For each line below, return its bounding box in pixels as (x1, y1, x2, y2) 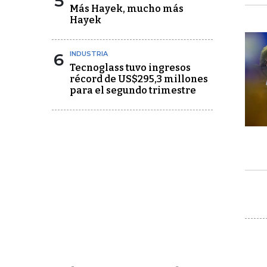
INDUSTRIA (70, 49, 108, 58)
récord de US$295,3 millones (70, 73, 208, 85)
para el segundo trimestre (70, 85, 196, 96)
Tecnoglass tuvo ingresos (70, 62, 191, 73)
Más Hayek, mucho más (70, 3, 184, 14)
